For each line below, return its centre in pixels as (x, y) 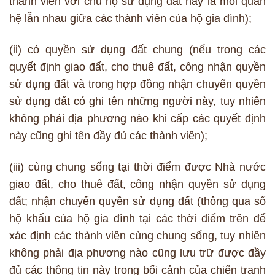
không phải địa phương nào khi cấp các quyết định (137, 118)
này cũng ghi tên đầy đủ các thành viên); (108, 135)
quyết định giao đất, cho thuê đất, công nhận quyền (137, 67)
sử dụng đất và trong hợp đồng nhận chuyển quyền (137, 84)
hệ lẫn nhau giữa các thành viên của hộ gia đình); (130, 18)
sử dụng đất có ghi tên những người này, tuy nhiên (137, 101)
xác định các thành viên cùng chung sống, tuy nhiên (137, 235)
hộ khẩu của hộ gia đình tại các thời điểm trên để (137, 218)
